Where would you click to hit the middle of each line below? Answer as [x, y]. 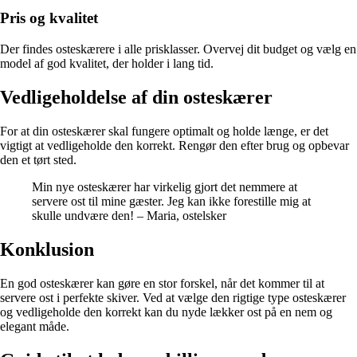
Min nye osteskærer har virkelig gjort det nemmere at [165, 186]
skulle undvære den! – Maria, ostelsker [129, 215]
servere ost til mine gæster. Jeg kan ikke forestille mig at [171, 201]
